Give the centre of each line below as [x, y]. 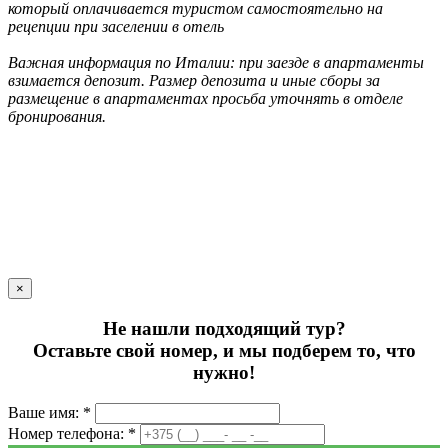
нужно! [224, 373]
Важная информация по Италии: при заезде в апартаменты [216, 63]
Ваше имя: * [49, 412]
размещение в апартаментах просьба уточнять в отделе [205, 99]
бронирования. [57, 117]
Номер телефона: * [72, 433]
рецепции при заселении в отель [116, 27]
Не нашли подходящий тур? [224, 329]
